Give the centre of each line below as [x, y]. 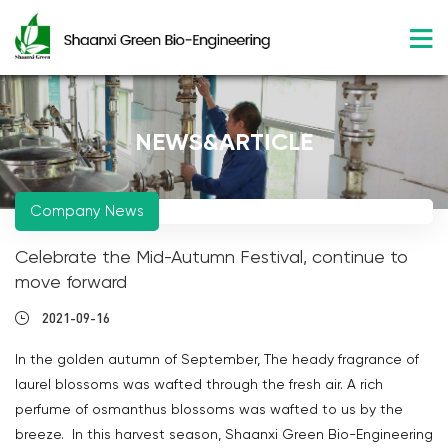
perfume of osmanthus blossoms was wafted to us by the [209, 409]
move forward [71, 281]
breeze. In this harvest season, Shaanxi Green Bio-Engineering [224, 434]
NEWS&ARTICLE [224, 141]
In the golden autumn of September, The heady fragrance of [217, 359]
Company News [87, 211]
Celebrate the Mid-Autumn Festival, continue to [211, 256]
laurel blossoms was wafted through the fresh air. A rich [199, 384]
